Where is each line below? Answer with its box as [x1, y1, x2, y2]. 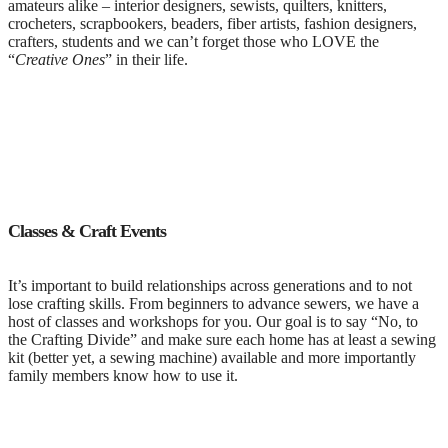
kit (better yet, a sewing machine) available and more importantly [8, 349, 416, 367]
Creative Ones [15, 51, 105, 69]
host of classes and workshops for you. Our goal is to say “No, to [8, 313, 418, 331]
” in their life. [105, 51, 188, 69]
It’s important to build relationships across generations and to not [8, 277, 412, 295]
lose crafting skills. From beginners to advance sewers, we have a [8, 295, 419, 313]
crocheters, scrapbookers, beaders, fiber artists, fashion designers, [8, 15, 417, 33]
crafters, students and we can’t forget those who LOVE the [8, 33, 379, 51]
